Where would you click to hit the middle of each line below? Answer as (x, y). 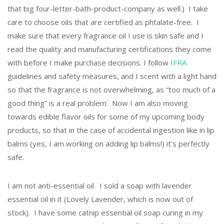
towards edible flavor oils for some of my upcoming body (106, 117)
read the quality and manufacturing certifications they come (109, 49)
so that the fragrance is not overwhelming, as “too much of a (111, 90)
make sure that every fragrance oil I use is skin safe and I (105, 36)
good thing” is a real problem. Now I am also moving (98, 103)
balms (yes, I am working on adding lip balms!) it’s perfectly (108, 144)
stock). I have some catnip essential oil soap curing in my (105, 212)
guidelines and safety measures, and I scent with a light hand (112, 76)
